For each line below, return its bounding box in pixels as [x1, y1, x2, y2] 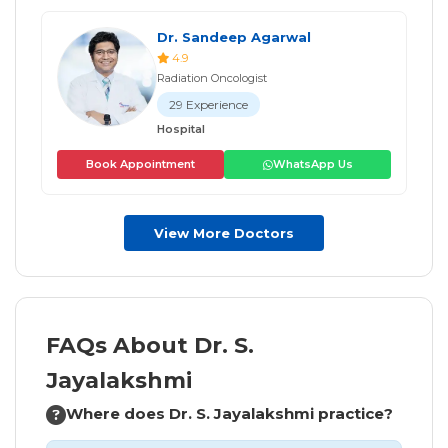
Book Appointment [86, 157, 195, 172]
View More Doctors [154, 225, 294, 242]
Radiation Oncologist [157, 71, 267, 86]
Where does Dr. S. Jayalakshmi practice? [66, 404, 393, 424]
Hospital [157, 122, 205, 137]
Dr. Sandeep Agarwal [157, 29, 311, 46]
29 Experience [169, 97, 248, 113]
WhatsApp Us [272, 157, 353, 172]
